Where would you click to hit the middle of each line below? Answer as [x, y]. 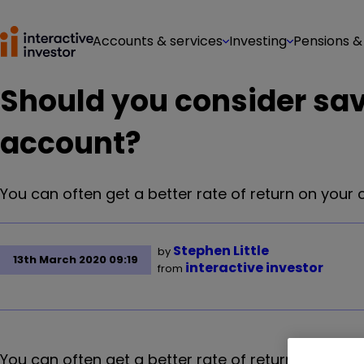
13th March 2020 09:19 [76, 260]
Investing [258, 41]
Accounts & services [158, 41]
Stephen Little [221, 251]
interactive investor [254, 268]
